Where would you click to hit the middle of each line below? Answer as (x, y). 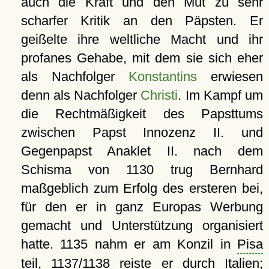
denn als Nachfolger (81, 95)
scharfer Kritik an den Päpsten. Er (142, 21)
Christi (159, 95)
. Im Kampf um (220, 95)
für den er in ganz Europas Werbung (142, 207)
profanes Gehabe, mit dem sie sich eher (142, 58)
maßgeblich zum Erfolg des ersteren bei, (142, 189)
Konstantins (162, 77)
